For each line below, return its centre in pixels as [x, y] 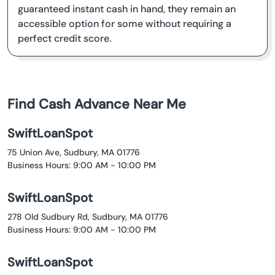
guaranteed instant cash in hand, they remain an [127, 9]
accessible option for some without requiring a [125, 24]
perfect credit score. [64, 38]
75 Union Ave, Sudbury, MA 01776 [74, 152]
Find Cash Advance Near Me [97, 104]
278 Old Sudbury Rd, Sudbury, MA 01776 [88, 217]
